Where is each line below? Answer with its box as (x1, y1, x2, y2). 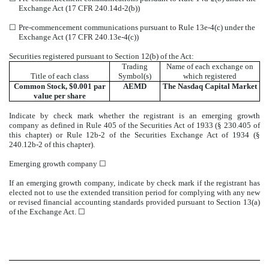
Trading (122, 62, 148, 71)
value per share (33, 91, 86, 100)
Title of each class (30, 71, 89, 80)
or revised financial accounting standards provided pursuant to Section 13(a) (9, 198, 260, 207)
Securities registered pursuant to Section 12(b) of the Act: (9, 52, 194, 61)
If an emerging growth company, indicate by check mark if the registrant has (9, 178, 260, 187)
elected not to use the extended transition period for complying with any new (9, 188, 260, 197)
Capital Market (203, 82, 257, 91)
